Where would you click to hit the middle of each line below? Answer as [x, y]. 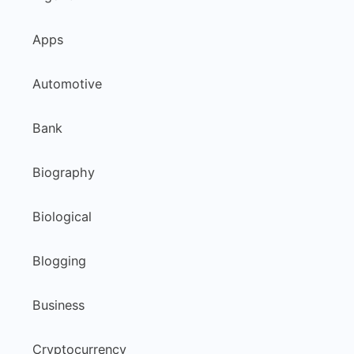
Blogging [59, 260]
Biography [64, 172]
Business [58, 305]
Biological [62, 216]
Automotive [67, 83]
